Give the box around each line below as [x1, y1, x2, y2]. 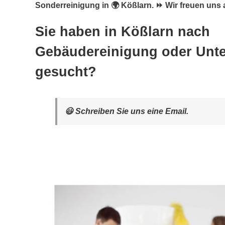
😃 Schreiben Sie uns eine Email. [65, 107, 188, 116]
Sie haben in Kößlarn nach [35, 24, 210, 39]
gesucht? [35, 64, 96, 79]
